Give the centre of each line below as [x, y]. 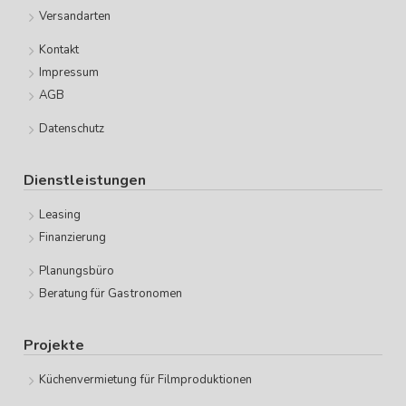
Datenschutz [72, 129]
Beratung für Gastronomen [111, 294]
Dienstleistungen [85, 181]
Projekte [54, 346]
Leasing [59, 215]
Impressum [69, 73]
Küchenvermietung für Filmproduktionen [145, 380]
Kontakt [58, 50]
